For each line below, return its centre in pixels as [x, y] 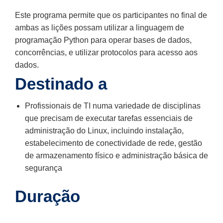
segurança [44, 168]
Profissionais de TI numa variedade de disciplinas [113, 106]
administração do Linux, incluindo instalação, [104, 130]
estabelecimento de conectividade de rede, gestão [113, 143]
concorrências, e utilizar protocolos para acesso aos [106, 52]
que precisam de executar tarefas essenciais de [109, 118]
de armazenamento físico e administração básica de [116, 155]
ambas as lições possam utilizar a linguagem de [100, 27]
